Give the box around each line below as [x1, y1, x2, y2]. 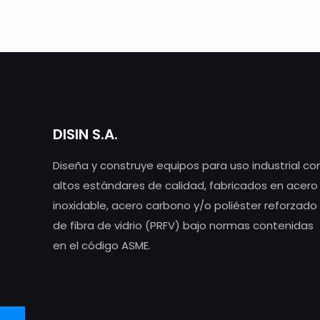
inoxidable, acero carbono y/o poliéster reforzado [53, 198, 317, 214]
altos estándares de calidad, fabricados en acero [53, 178, 318, 194]
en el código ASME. [53, 238, 151, 254]
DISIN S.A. [53, 124, 118, 145]
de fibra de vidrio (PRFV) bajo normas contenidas [53, 218, 314, 234]
